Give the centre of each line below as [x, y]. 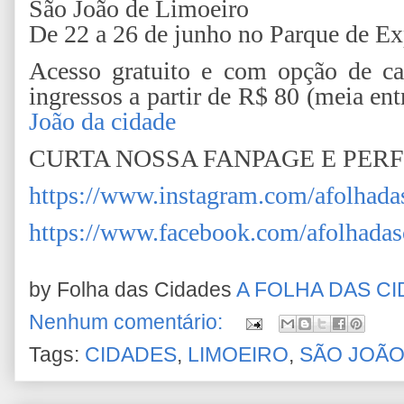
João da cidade [102, 121]
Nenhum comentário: [129, 323]
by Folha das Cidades [133, 290]
